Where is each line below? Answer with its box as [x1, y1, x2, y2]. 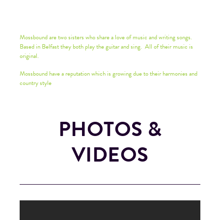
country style [20, 78, 52, 88]
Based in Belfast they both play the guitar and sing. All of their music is [20, 41, 193, 52]
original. [20, 51, 39, 61]
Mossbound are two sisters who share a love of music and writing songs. [20, 32, 192, 42]
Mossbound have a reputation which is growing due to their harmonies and [20, 68, 197, 79]
